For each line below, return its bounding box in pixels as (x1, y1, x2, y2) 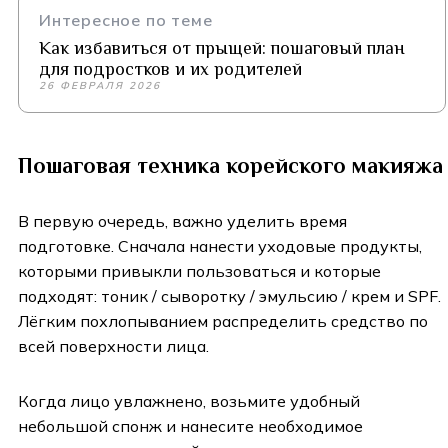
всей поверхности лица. (18, 336, 209, 357)
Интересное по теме (39, 10, 213, 31)
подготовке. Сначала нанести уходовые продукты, (18, 236, 422, 257)
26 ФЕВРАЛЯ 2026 (39, 79, 161, 93)
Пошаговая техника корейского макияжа (18, 153, 443, 179)
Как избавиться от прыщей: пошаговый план (39, 38, 405, 59)
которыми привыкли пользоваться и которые (18, 261, 381, 282)
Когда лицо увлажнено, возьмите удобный (18, 391, 360, 412)
